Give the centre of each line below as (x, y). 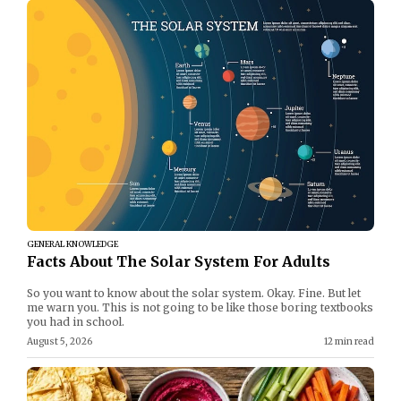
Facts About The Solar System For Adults (179, 261)
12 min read (349, 341)
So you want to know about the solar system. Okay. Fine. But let (194, 293)
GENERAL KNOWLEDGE (73, 243)
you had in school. (76, 321)
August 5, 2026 (60, 341)
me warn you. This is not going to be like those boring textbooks (200, 307)
